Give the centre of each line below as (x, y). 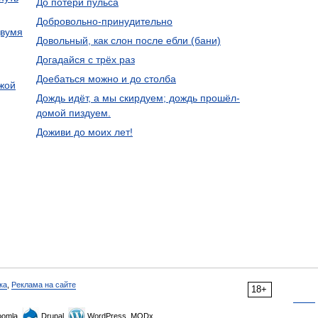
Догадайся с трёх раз (85, 60)
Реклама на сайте (44, 285)
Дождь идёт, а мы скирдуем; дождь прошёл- (138, 98)
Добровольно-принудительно (104, 21)
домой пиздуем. (73, 113)
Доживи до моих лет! (84, 132)
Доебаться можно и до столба (106, 79)
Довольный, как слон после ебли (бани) (128, 40)
